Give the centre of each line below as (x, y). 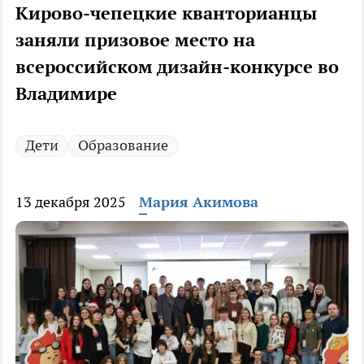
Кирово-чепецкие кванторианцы (166, 13)
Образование (123, 145)
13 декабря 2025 (71, 202)
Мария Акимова (199, 202)
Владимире (66, 94)
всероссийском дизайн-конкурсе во (177, 67)
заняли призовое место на (135, 40)
